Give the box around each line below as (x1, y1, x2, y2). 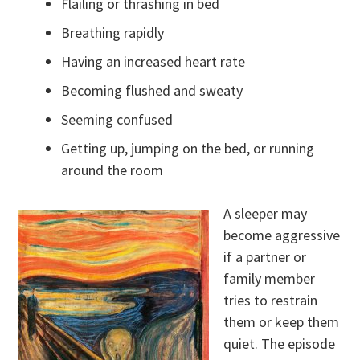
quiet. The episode (223, 334, 336, 354)
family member (223, 269, 316, 288)
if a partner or (223, 247, 307, 267)
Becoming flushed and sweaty (61, 81, 243, 100)
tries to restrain (223, 291, 318, 310)
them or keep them (223, 313, 340, 332)
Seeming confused (61, 110, 174, 129)
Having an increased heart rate (61, 52, 246, 72)
